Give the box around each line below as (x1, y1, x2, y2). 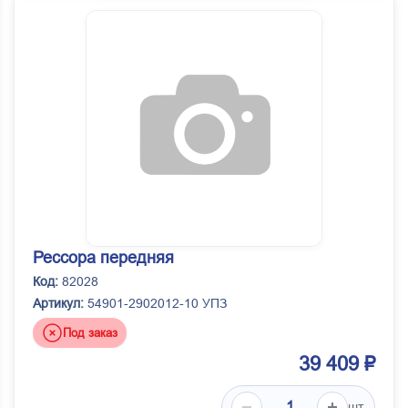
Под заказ (63, 325, 117, 340)
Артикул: (33, 296, 84, 311)
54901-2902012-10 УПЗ (84, 296, 227, 311)
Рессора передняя (33, 249, 174, 268)
